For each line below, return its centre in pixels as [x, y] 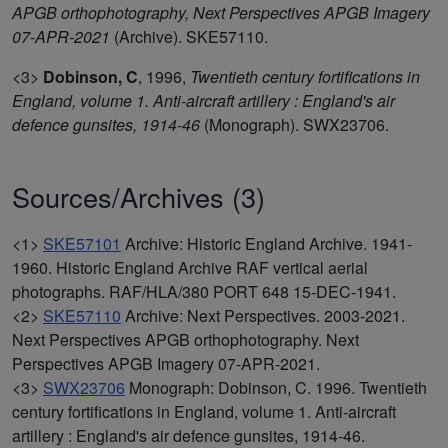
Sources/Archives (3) [138, 196]
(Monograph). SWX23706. [294, 124]
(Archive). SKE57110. [189, 36]
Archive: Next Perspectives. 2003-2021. [265, 315]
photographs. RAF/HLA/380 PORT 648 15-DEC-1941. [204, 291]
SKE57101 [82, 243]
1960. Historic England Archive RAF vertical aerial [190, 267]
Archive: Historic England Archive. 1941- [268, 243]
